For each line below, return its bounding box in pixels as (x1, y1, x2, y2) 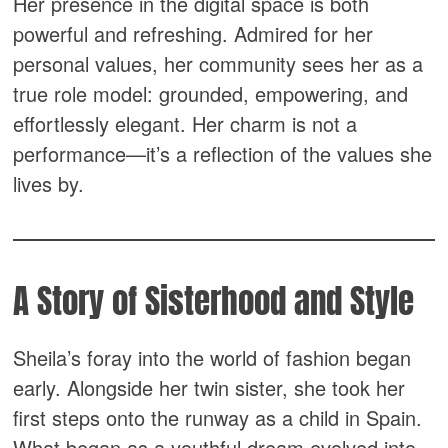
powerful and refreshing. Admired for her (13, 19, 374, 48)
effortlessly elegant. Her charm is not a (13, 109, 358, 138)
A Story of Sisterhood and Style (13, 277, 415, 326)
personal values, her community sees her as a (13, 49, 424, 78)
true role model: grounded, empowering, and (13, 79, 409, 108)
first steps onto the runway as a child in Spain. (13, 403, 423, 432)
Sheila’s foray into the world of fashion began (13, 343, 412, 372)
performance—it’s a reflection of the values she (13, 139, 433, 168)
